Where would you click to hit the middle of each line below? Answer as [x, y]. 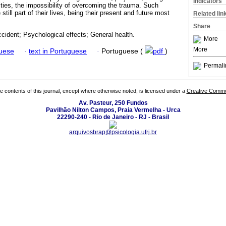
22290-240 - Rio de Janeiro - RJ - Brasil [113, 117]
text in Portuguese [58, 51]
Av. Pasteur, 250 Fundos [113, 103]
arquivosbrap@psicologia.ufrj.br [113, 132]
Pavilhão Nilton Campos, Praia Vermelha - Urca [113, 110]
